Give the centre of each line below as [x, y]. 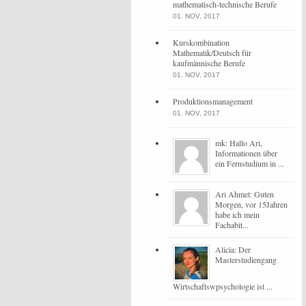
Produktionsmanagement [213, 101]
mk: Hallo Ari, [239, 143]
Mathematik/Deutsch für [212, 53]
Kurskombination [201, 42]
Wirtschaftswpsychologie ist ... [223, 286]
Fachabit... [232, 225]
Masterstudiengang [246, 260]
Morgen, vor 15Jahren [251, 204]
